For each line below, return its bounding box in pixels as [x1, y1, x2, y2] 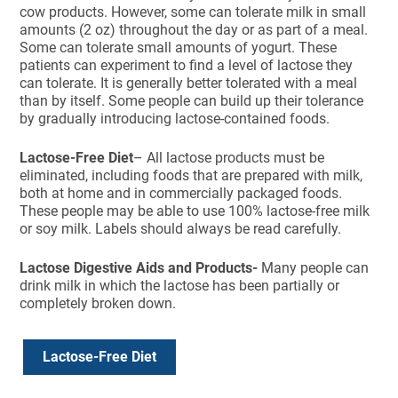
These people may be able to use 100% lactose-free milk [20, 203, 370, 219]
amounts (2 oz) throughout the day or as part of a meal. [20, 21, 369, 38]
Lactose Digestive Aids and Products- [20, 259, 259, 276]
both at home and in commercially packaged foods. [20, 185, 343, 202]
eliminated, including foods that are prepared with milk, [20, 167, 363, 184]
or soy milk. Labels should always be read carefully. [20, 220, 342, 237]
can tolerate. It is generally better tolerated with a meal [20, 75, 358, 92]
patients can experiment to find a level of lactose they [20, 57, 354, 74]
